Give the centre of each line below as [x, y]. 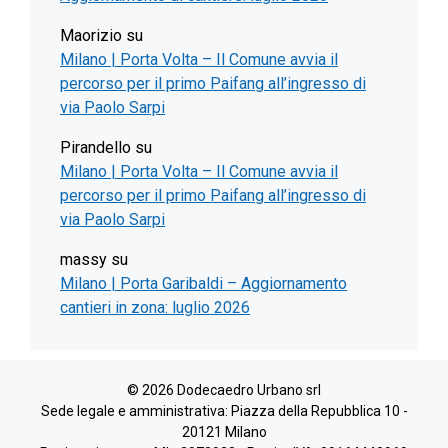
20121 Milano [224, 432]
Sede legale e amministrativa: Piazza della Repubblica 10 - [224, 411]
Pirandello [95, 148]
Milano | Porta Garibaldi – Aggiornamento [203, 284]
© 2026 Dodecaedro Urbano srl [224, 390]
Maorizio [91, 36]
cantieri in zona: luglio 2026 [155, 308]
